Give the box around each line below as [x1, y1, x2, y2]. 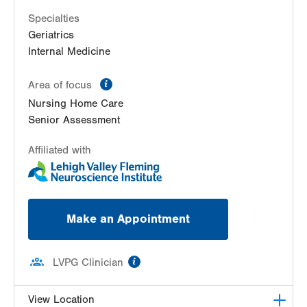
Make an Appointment [66, 212, 190, 227]
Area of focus [28, 78, 95, 91]
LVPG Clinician [53, 256, 123, 269]
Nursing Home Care [28, 97, 123, 110]
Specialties [28, 12, 79, 25]
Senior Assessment [28, 113, 120, 126]
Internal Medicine [28, 45, 110, 58]
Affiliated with [28, 143, 91, 156]
